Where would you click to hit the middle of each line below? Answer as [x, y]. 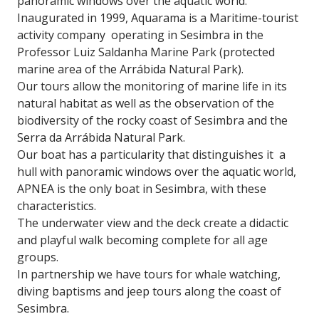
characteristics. [57, 206]
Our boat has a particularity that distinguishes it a [151, 155]
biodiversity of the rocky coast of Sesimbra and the [152, 121]
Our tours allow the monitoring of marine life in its [152, 87]
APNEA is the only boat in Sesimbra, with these [142, 189]
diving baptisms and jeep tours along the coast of [149, 292]
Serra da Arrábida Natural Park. [101, 138]
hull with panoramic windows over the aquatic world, [157, 172]
